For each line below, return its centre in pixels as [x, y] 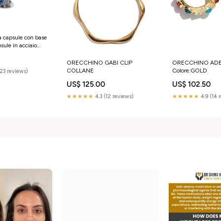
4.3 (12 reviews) [113, 96]
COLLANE [80, 70]
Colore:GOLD [190, 70]
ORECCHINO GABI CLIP [99, 62]
